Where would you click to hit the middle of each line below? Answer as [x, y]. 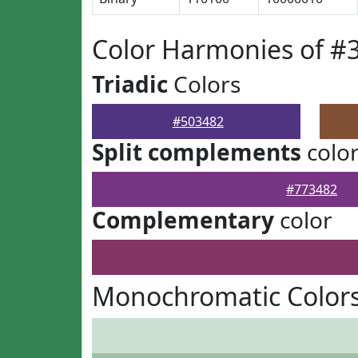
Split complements [197, 152]
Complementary [183, 220]
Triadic [130, 84]
